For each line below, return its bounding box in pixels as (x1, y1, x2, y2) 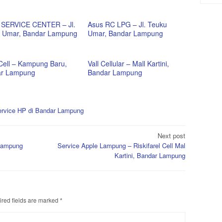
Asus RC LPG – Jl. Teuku (88, 19, 167, 30)
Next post (158, 130, 185, 140)
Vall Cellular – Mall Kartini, (88, 58, 169, 69)
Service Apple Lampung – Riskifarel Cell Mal (57, 140, 185, 150)
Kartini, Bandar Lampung (114, 150, 185, 160)
